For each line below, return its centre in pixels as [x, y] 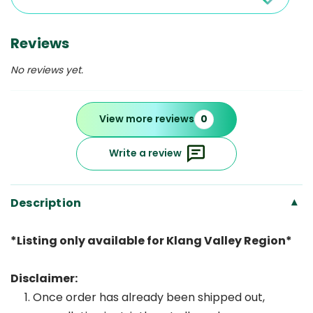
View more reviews [147, 119]
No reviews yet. [47, 70]
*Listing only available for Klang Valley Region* [151, 240]
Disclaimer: [44, 278]
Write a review [145, 153]
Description [46, 203]
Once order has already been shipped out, [149, 297]
